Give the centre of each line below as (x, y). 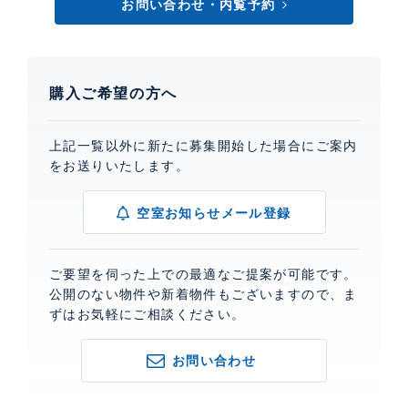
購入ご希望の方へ (113, 94)
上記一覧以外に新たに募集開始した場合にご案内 (204, 146)
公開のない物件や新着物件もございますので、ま (204, 295)
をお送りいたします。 (119, 166)
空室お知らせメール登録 (214, 213)
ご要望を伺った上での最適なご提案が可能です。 (204, 275)
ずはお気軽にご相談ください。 (148, 315)
